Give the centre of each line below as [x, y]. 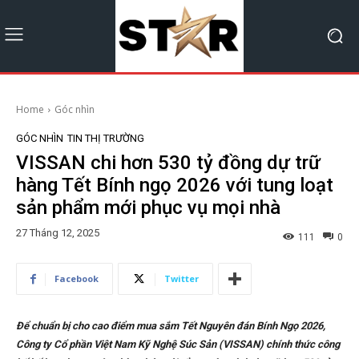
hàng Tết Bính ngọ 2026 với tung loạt [175, 185]
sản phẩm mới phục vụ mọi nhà [148, 207]
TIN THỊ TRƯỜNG [106, 138]
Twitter [182, 279]
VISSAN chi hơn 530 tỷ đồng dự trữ [168, 162]
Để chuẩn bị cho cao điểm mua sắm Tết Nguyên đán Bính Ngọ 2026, [171, 326]
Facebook [77, 279]
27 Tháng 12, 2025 [58, 233]
